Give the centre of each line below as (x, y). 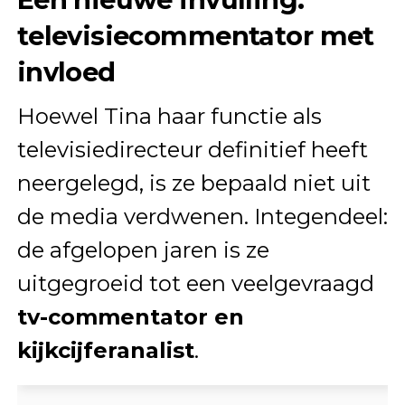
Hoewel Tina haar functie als (169, 116)
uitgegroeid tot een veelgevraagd (195, 283)
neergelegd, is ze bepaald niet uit (193, 183)
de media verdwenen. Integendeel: (202, 216)
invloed (66, 71)
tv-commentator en (130, 316)
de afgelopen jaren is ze (143, 250)
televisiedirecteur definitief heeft (192, 149)
